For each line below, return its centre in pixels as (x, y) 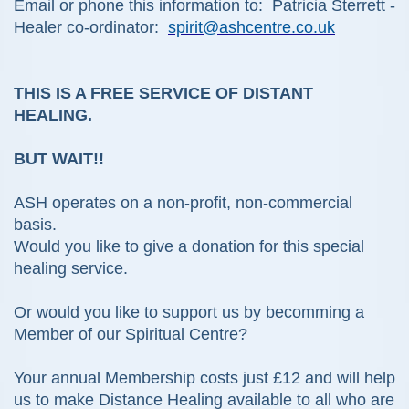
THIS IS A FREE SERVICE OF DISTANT (163, 94)
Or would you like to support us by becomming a (189, 313)
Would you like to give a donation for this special (189, 247)
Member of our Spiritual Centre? (131, 335)
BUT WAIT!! (59, 159)
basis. (40, 225)
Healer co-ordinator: (91, 28)
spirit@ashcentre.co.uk (252, 28)
